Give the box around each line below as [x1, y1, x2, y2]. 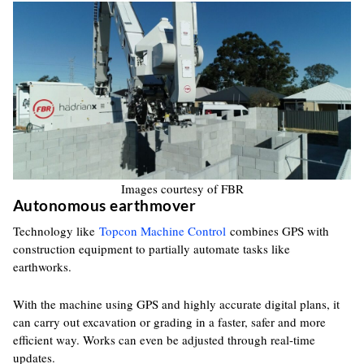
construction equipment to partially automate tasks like [12, 240, 290, 257]
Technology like [12, 223, 99, 239]
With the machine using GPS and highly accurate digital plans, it [12, 296, 340, 312]
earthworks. [12, 258, 71, 275]
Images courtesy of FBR [120, 180, 244, 197]
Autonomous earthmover [12, 196, 197, 214]
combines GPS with [225, 223, 329, 239]
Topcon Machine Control [98, 223, 226, 239]
